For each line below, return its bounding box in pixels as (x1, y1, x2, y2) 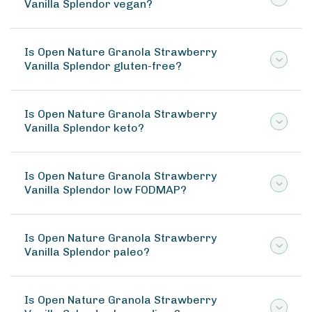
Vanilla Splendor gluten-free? (24, 59, 182, 72)
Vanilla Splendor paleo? (24, 245, 150, 258)
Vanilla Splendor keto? (24, 121, 144, 134)
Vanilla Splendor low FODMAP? (24, 183, 187, 196)
